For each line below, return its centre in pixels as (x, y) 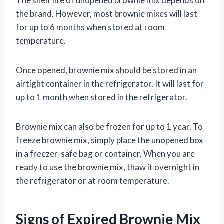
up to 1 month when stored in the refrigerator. (102, 97)
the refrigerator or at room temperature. (93, 180)
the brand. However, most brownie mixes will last (107, 13)
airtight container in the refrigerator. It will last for (110, 83)
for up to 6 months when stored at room (90, 27)
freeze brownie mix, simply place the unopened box (110, 140)
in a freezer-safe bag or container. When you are (105, 153)
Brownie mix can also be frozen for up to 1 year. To (109, 126)
